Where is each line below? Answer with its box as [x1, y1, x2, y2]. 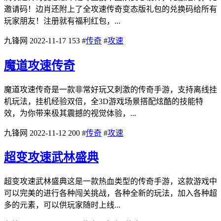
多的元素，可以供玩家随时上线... [4, 201, 120, 210]
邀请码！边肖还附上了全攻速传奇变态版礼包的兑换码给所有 [4, 4, 217, 13]
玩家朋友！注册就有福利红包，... [4, 16, 120, 25]
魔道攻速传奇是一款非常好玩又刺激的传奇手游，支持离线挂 [4, 85, 217, 94]
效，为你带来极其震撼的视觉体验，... [4, 109, 136, 117]
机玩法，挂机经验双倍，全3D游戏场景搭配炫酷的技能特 [4, 97, 203, 106]
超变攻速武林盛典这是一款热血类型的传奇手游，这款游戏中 [4, 177, 217, 186]
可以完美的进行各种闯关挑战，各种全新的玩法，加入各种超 [4, 189, 217, 198]
